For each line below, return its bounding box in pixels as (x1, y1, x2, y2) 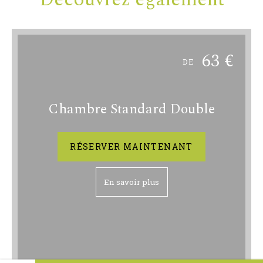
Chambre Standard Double (48, 99, 215, 120)
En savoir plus (104, 177, 159, 188)
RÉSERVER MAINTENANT (70, 141, 193, 153)
